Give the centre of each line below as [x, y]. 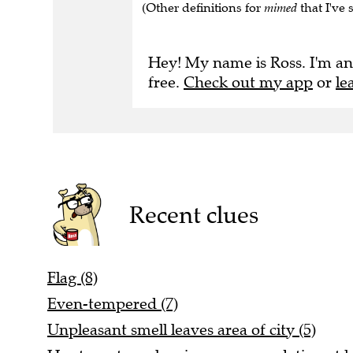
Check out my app [248, 75]
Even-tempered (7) [113, 296]
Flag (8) [72, 270]
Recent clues [193, 207]
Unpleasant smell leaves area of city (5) [182, 322]
